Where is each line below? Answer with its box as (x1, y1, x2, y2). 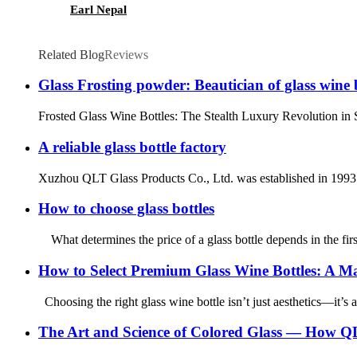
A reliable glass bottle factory (38, 138, 226, 155)
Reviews (104, 47, 148, 61)
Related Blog (38, 47, 104, 61)
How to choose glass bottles (38, 200, 214, 218)
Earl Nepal (70, 2, 127, 16)
